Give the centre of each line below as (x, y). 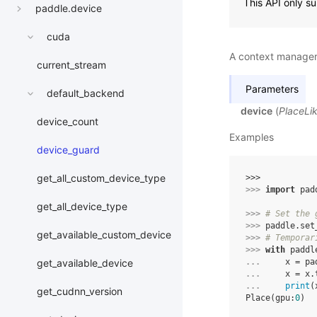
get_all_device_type (82, 207)
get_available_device (85, 263)
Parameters (272, 89)
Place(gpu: (270, 298)
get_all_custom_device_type (101, 178)
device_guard (68, 150)
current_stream (71, 65)
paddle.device (69, 8)
